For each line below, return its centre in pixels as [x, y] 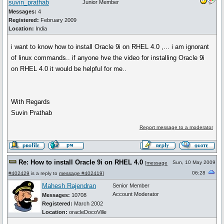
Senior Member [131, 185]
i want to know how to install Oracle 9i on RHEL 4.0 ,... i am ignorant [110, 47]
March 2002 [88, 203]
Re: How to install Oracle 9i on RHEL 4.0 [81, 162]
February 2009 [58, 20]
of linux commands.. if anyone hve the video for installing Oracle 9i [108, 58]
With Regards [31, 102]
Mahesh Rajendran [69, 186]
